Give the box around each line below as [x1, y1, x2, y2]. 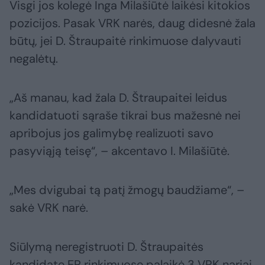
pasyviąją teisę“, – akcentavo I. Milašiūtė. [9, 143, 230, 159]
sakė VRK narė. [9, 200, 88, 216]
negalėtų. [9, 51, 58, 67]
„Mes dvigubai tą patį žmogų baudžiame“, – [9, 182, 244, 198]
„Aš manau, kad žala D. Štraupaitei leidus [9, 90, 227, 106]
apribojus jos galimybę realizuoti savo [9, 125, 214, 141]
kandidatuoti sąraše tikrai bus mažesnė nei [9, 108, 241, 124]
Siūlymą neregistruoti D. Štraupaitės [9, 239, 203, 255]
